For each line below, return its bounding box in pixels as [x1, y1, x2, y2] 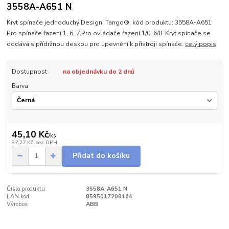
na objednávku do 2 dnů [62, 67, 134, 76]
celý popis [185, 39, 217, 48]
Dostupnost [11, 67, 47, 76]
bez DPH [35, 139, 57, 147]
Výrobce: [7, 200, 29, 208]
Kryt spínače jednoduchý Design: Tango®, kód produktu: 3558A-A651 [7, 18, 212, 27]
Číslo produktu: [7, 185, 47, 193]
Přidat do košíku [73, 151, 130, 161]
